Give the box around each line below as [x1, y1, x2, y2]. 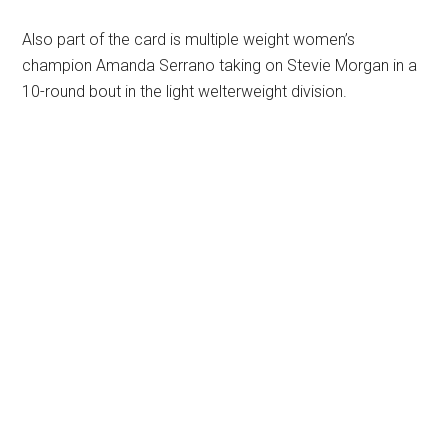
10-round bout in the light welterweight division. [22, 82, 348, 101]
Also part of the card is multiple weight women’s [22, 30, 356, 49]
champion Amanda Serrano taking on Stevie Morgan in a [22, 56, 418, 75]
